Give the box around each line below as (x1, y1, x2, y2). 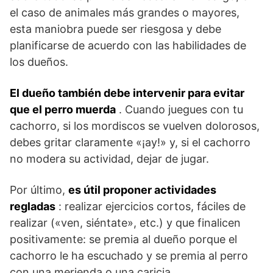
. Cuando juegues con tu (116, 102, 243, 116)
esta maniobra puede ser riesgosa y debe (10, 22, 221, 35)
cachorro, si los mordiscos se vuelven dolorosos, (10, 119, 260, 132)
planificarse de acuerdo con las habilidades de (10, 38, 246, 52)
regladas (10, 199, 55, 213)
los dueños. (10, 55, 68, 68)
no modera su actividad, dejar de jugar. (10, 152, 209, 165)
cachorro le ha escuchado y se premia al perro (10, 249, 248, 262)
